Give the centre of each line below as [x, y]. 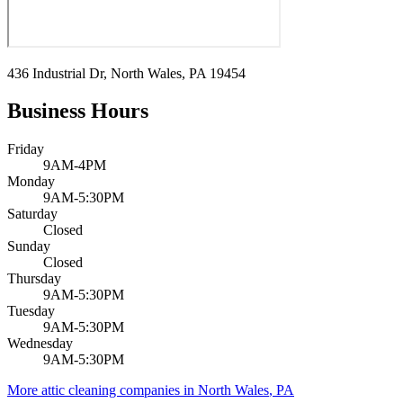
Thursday [34, 279]
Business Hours [78, 111]
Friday [26, 149]
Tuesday [31, 311]
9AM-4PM [75, 166]
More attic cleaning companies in [103, 390]
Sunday [29, 246]
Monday [31, 182]
